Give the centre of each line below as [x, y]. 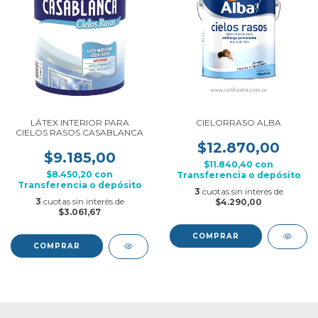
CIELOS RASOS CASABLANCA [79, 132]
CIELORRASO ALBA [238, 122]
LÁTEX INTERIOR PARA [79, 122]
